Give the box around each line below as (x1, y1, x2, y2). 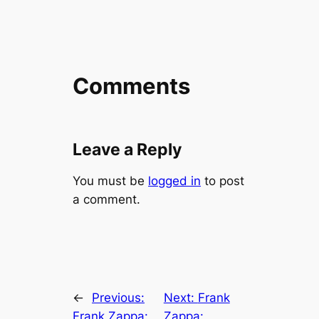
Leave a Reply (73, 140, 182, 160)
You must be (73, 174, 149, 189)
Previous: (92, 291, 145, 305)
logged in (148, 174, 202, 189)
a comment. (73, 192, 141, 207)
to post (201, 174, 245, 189)
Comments (73, 73, 191, 100)
